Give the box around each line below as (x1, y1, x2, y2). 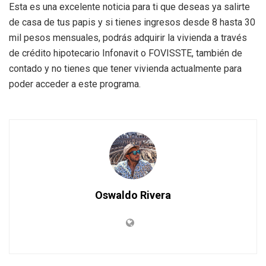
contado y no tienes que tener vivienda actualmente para (9, 62, 242, 74)
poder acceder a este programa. (9, 78, 141, 90)
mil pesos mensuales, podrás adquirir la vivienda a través (9, 31, 247, 43)
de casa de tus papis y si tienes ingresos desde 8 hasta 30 (9, 16, 255, 28)
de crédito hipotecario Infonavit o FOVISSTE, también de (9, 47, 242, 59)
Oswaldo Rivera (95, 188, 171, 201)
